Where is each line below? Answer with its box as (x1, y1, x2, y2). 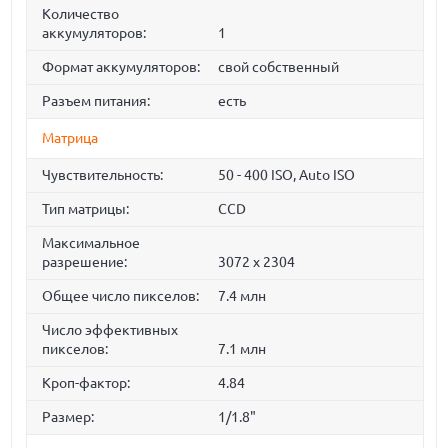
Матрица (42, 130, 99, 147)
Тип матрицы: (42, 201, 130, 218)
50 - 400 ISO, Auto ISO (217, 167, 355, 184)
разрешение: (42, 254, 128, 271)
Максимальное (42, 235, 141, 252)
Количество (42, 6, 120, 23)
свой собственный (217, 59, 339, 76)
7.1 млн (217, 341, 266, 358)
